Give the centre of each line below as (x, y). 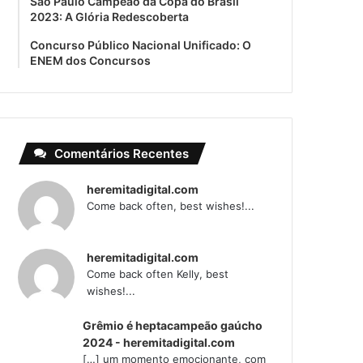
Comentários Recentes (122, 153)
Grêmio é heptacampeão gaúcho (173, 325)
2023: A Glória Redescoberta (110, 16)
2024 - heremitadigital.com (159, 342)
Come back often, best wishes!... (171, 205)
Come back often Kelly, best (158, 273)
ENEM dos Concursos (91, 60)
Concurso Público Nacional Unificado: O (141, 45)
